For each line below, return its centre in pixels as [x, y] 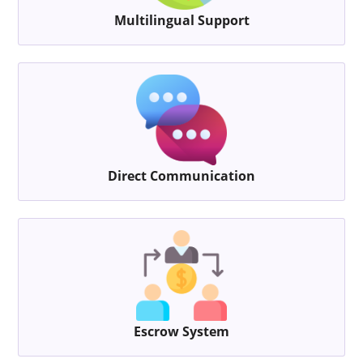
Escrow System [181, 332]
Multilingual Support [181, 21]
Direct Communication [181, 176]
